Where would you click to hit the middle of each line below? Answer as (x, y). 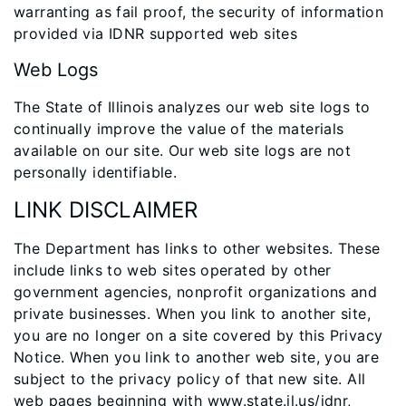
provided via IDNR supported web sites (156, 34)
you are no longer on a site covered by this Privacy (198, 335)
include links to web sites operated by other (173, 270)
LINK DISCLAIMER (106, 210)
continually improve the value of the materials (179, 129)
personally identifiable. (96, 172)
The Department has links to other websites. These (197, 248)
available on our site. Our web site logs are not (183, 150)
